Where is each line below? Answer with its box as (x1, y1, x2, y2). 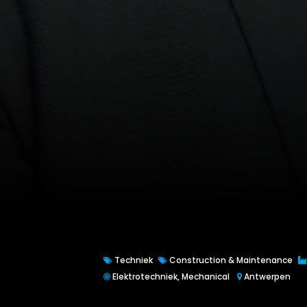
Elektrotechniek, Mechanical (110, 271, 230, 283)
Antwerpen (242, 271, 291, 283)
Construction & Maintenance (167, 254, 293, 267)
